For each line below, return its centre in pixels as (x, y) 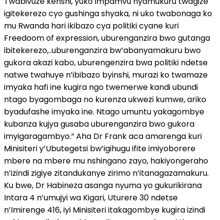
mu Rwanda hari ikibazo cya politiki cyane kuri (91, 26)
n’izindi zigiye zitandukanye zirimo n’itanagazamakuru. (106, 173)
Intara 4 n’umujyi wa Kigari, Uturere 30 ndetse (91, 197)
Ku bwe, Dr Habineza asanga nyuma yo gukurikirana (103, 185)
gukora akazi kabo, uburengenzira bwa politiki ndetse (106, 62)
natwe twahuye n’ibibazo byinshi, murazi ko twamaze (106, 75)
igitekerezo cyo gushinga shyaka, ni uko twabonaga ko (108, 13)
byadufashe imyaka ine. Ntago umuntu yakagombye (104, 111)
